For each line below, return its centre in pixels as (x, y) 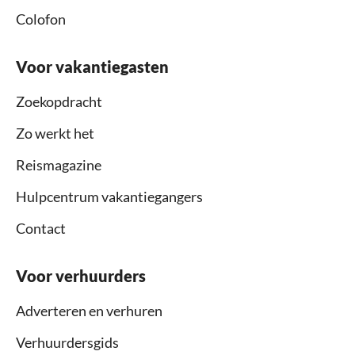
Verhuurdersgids (67, 342)
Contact (41, 228)
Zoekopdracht (59, 101)
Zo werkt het (55, 133)
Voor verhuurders (81, 275)
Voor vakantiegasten (92, 66)
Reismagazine (59, 164)
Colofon (41, 19)
